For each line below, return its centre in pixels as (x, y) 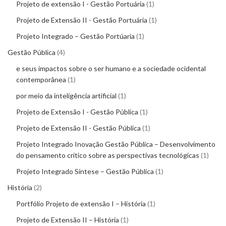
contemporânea (41, 80)
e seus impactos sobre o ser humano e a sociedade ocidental (111, 69)
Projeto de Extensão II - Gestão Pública (78, 128)
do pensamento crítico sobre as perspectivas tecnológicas (108, 155)
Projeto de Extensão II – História (68, 220)
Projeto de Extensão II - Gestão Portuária (82, 20)
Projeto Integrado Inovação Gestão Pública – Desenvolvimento (116, 144)
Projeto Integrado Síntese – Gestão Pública (85, 172)
